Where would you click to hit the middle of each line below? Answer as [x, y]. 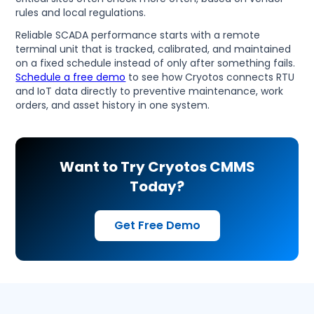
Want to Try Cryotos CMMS [157, 167]
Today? [157, 187]
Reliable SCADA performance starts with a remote [138, 35]
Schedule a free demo [71, 77]
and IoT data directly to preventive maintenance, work [150, 91]
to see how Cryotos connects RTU [210, 77]
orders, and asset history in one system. [113, 105]
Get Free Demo [157, 226]
